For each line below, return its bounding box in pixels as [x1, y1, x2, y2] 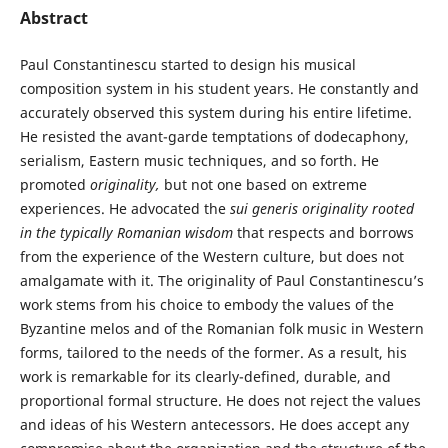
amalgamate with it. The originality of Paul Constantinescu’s [19, 271, 424, 290]
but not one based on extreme [159, 175, 367, 194]
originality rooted [301, 199, 414, 218]
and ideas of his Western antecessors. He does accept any [19, 415, 409, 434]
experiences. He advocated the [19, 199, 230, 218]
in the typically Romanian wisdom [19, 223, 233, 242]
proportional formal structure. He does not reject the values [19, 391, 421, 410]
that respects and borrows [232, 223, 414, 242]
